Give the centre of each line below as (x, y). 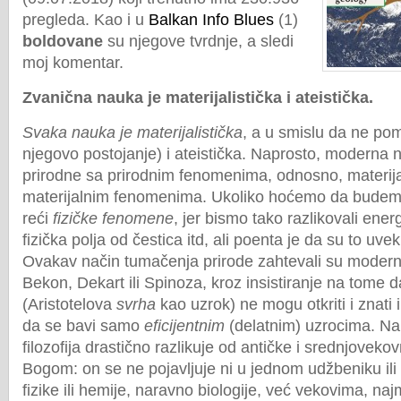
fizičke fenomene (113, 218)
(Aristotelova (69, 304)
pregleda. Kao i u (85, 20)
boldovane (63, 41)
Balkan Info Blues (211, 20)
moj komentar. (73, 63)
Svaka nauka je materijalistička (132, 132)
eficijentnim (184, 326)
